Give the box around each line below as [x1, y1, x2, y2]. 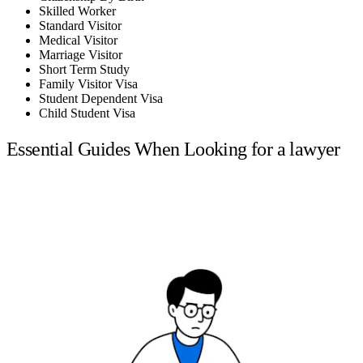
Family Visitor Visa [39, 76, 138, 91]
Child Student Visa [39, 105, 135, 120]
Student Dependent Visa [39, 91, 163, 105]
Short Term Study [39, 62, 130, 76]
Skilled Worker [39, 3, 116, 18]
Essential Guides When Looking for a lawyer [6, 139, 340, 160]
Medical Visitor [39, 32, 117, 47]
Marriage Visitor [39, 47, 122, 62]
